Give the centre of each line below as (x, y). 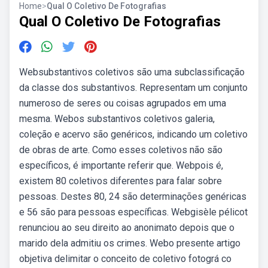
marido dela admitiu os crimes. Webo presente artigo (130, 243)
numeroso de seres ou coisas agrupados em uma (123, 103)
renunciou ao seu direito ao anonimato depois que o (127, 228)
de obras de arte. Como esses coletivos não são (121, 150)
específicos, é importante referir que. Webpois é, (121, 165)
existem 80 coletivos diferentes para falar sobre (121, 181)
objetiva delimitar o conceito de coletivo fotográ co (125, 259)
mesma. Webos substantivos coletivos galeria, (117, 119)
